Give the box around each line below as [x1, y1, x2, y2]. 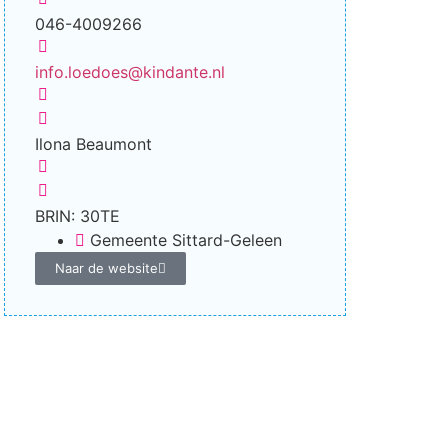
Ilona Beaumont [35, 134, 152, 154]
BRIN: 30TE [35, 206, 120, 226]
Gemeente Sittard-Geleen [90, 230, 282, 250]
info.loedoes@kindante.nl [35, 62, 225, 82]
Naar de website [55, 260, 158, 276]
